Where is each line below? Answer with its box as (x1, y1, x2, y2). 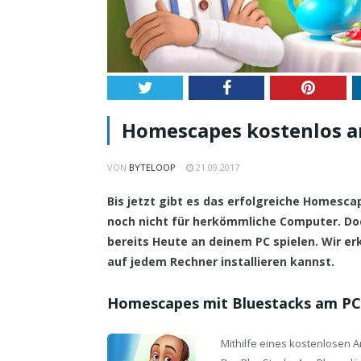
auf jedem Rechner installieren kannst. (107, 253, 334, 269)
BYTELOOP (129, 160, 176, 173)
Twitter (151, 79, 200, 95)
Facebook (230, 79, 293, 95)
